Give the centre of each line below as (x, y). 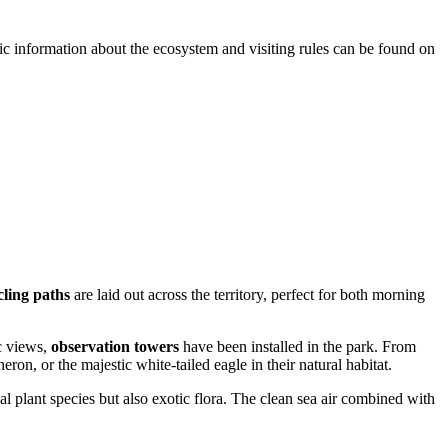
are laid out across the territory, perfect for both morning (247, 294)
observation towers (115, 346)
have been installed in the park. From (297, 346)
